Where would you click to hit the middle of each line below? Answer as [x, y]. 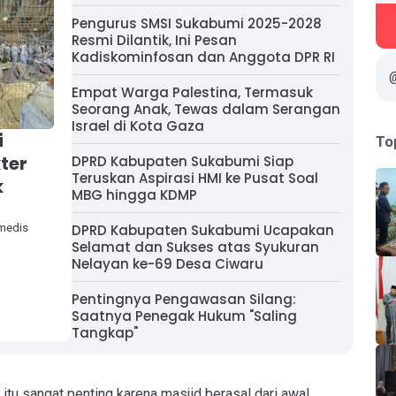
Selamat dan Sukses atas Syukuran [195, 247]
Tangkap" [105, 333]
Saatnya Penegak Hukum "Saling [184, 316]
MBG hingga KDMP [134, 195]
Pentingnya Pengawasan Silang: [184, 299]
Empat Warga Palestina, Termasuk [192, 92]
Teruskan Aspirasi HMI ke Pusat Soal [195, 178]
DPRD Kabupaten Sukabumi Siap [183, 161]
